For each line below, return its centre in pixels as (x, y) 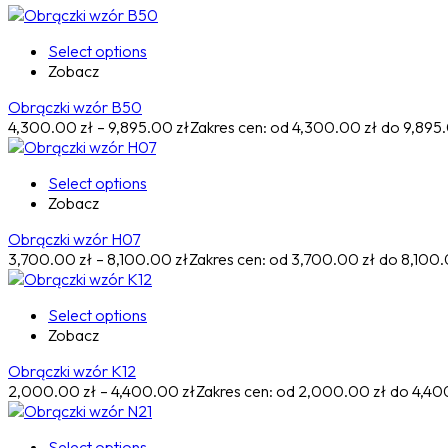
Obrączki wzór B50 (75, 107)
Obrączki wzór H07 (74, 239)
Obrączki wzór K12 (72, 371)
